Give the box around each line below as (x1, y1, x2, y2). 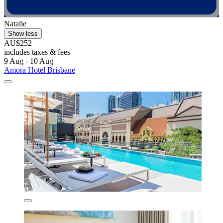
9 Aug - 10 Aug (4, 56, 53, 65)
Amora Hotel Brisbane (4, 65, 75, 74)
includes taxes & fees (4, 47, 70, 56)
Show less (8, 29, 38, 37)
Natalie (4, 19, 26, 28)
